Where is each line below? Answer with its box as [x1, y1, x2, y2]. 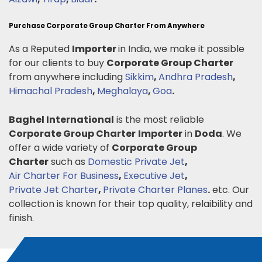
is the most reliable [114, 112, 204, 126]
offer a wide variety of [9, 140, 112, 154]
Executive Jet [123, 168, 185, 182]
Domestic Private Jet [88, 154, 185, 168]
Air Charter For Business [9, 168, 119, 182]
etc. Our [210, 182, 249, 196]
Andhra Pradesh [158, 70, 233, 84]
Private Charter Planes [103, 182, 208, 196]
